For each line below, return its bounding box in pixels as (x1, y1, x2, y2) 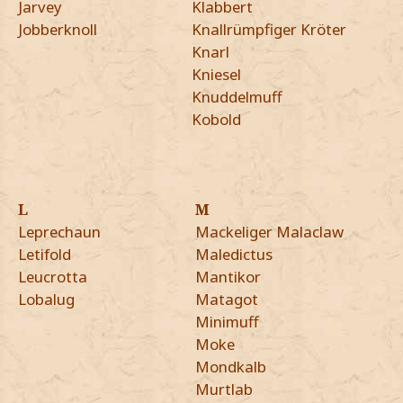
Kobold (192, 108, 242, 130)
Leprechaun (18, 220, 101, 242)
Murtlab (194, 378, 253, 399)
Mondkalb (194, 355, 266, 377)
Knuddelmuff (192, 85, 283, 107)
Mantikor (194, 265, 261, 287)
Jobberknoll (18, 18, 97, 40)
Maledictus (194, 243, 273, 264)
